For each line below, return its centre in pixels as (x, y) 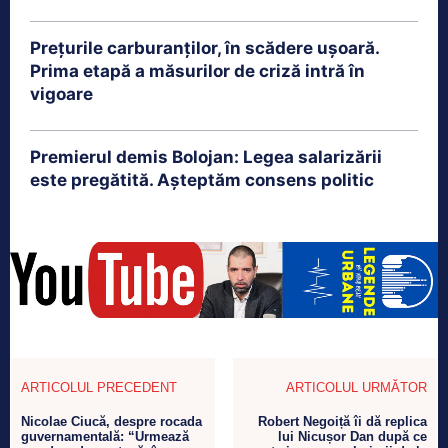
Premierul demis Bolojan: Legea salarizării (206, 157)
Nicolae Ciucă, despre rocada (111, 421)
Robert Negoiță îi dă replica (342, 421)
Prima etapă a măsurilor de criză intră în (197, 71)
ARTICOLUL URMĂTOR (356, 387)
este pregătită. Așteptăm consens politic (202, 180)
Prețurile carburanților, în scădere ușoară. (205, 48)
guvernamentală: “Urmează (105, 436)
